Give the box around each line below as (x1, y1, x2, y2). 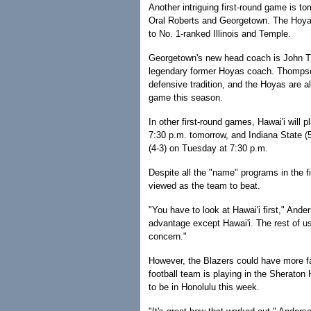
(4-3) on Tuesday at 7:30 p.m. (149, 143, 268, 153)
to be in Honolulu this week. (149, 282, 260, 292)
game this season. (149, 92, 223, 103)
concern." (149, 231, 187, 242)
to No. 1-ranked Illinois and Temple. (149, 28, 291, 39)
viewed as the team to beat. (149, 180, 260, 191)
